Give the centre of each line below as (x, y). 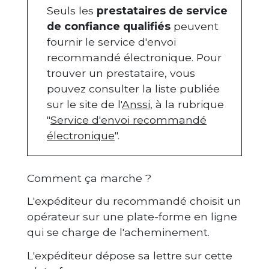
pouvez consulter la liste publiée (133, 88)
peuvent (195, 26)
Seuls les (72, 10)
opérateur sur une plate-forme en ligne (132, 217)
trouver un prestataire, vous (121, 73)
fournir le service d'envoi (111, 41)
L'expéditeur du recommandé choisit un (134, 201)
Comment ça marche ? (89, 178)
